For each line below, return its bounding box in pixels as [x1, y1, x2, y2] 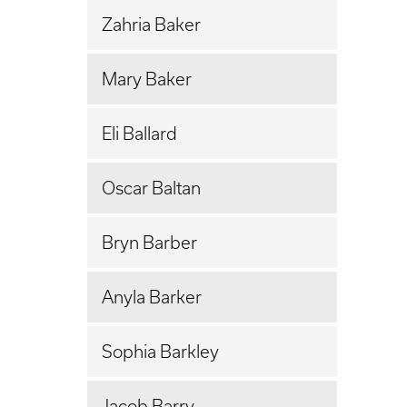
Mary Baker [102, 68, 192, 89]
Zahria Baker [102, 14, 201, 35]
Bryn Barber [102, 232, 197, 253]
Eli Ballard [102, 123, 177, 144]
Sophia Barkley [102, 341, 219, 362]
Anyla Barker [102, 286, 202, 307]
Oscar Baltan [102, 177, 201, 198]
